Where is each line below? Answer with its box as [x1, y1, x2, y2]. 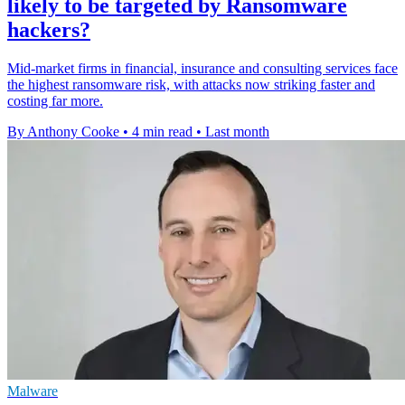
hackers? [7, 17, 90, 42]
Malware [7, 382, 58, 399]
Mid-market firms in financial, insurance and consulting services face [7, 60, 398, 76]
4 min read [132, 123, 193, 139]
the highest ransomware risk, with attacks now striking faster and [7, 76, 375, 92]
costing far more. [7, 92, 103, 108]
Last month [205, 123, 269, 139]
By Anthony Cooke [7, 123, 119, 139]
